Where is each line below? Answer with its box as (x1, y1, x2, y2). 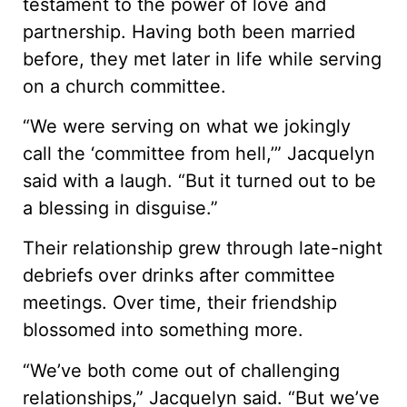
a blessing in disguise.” (23, 196, 218, 219)
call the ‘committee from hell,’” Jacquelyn (23, 142, 375, 164)
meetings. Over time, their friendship (23, 292, 337, 314)
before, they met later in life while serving (23, 47, 382, 70)
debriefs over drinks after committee (23, 264, 335, 287)
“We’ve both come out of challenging (23, 359, 340, 382)
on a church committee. (23, 74, 226, 97)
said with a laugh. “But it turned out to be (23, 169, 376, 192)
